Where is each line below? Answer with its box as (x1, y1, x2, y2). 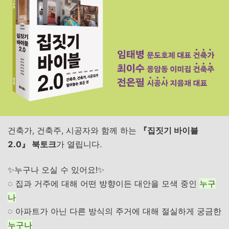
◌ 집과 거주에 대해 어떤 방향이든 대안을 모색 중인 (8, 178, 199, 189)
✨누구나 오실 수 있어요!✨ (8, 165, 104, 175)
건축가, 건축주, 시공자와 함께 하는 (8, 125, 139, 135)
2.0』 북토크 (8, 139, 56, 149)
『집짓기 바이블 (139, 125, 198, 135)
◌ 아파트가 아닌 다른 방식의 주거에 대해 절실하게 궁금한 (8, 206, 221, 216)
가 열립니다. (56, 139, 102, 149)
